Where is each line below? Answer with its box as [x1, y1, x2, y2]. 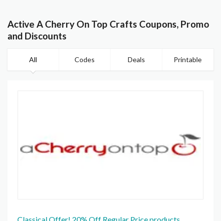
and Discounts [7, 30, 67, 42]
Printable [174, 55, 202, 64]
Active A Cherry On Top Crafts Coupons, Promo [7, 18, 209, 30]
